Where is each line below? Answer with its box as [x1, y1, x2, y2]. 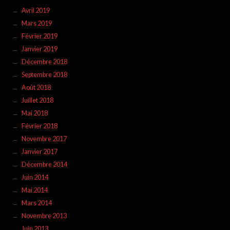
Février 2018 [21, 122, 57, 130]
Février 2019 [21, 32, 57, 40]
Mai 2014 [21, 186, 48, 194]
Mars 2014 [21, 199, 52, 207]
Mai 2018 [21, 109, 48, 117]
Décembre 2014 [21, 160, 67, 168]
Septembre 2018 [21, 70, 67, 79]
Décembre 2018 [21, 57, 67, 66]
